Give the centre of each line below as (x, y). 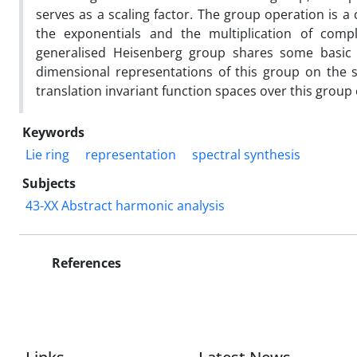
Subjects (49, 183)
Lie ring (47, 154)
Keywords (53, 132)
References (85, 263)
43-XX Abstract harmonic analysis (125, 205)
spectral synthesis (246, 154)
